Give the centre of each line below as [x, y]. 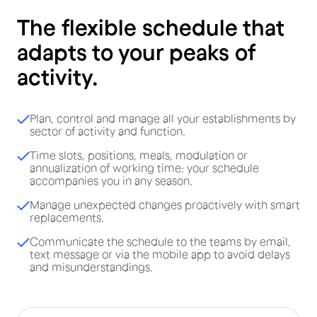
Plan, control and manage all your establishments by [163, 119]
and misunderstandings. [91, 267]
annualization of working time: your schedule [144, 168]
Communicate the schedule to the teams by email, [160, 242]
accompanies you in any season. [111, 181]
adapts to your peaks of [136, 52]
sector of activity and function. [108, 131]
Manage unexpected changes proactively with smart [165, 205]
